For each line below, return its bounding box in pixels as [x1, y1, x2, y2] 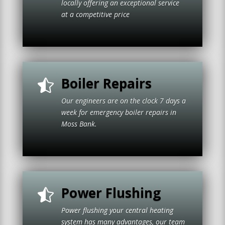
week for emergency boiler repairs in [61, 107, 176, 118]
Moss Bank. [61, 119, 185, 129]
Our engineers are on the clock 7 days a [61, 96, 186, 106]
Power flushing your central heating [61, 205, 173, 215]
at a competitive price [61, 10, 184, 20]
